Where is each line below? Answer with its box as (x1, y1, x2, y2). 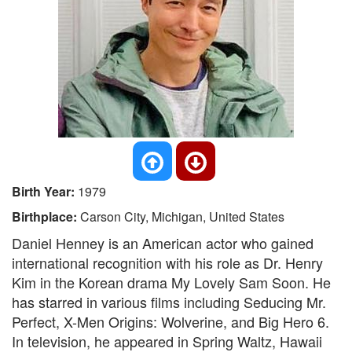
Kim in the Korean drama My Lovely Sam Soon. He (12, 272, 331, 292)
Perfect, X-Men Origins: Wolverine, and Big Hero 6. (12, 311, 329, 332)
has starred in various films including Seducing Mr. (12, 291, 326, 312)
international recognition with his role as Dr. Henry (12, 252, 323, 273)
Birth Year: (12, 182, 78, 200)
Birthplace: (12, 207, 80, 225)
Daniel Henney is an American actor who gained (12, 233, 313, 253)
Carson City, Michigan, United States (80, 207, 284, 225)
